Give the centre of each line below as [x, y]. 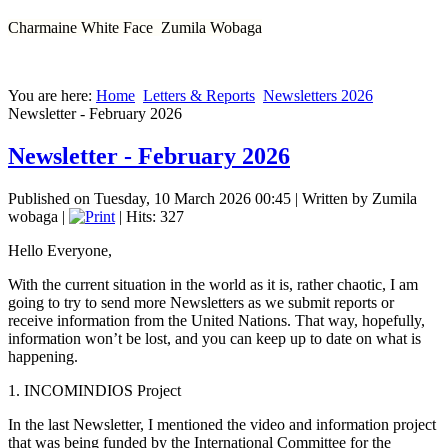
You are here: [52, 95]
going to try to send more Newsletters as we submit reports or [201, 302]
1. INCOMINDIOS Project [94, 390]
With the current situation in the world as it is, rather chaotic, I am [213, 284]
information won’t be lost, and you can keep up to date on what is [214, 338]
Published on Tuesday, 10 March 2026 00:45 [149, 198]
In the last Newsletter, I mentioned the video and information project [222, 424]
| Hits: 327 [149, 216]
